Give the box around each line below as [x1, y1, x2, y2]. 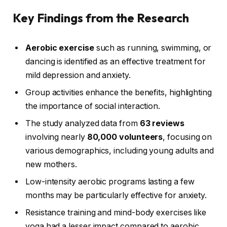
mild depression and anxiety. [25, 70, 131, 81]
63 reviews [139, 119, 184, 129]
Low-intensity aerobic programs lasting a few [25, 177, 195, 187]
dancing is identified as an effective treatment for [25, 57, 206, 67]
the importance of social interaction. [25, 101, 161, 111]
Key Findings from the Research [13, 10, 189, 25]
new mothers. [25, 160, 78, 170]
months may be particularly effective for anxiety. [25, 191, 207, 201]
